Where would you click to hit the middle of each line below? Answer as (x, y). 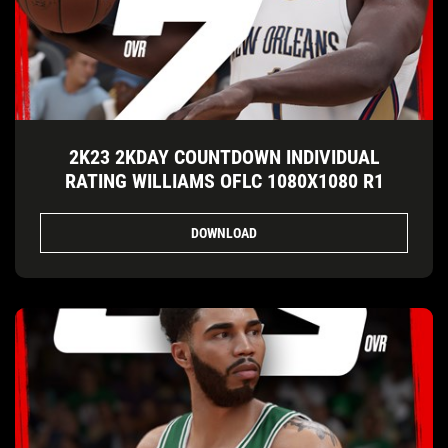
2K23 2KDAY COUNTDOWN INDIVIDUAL (224, 157)
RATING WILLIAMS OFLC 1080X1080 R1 (224, 181)
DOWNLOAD (224, 232)
